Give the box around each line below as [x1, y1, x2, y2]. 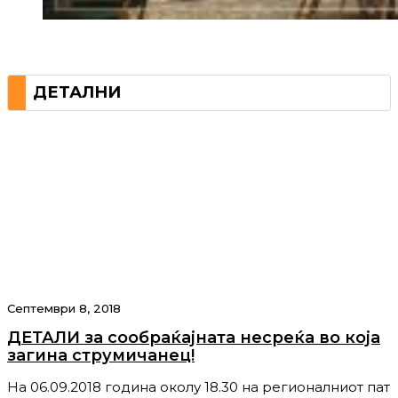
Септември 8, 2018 [7, 301, 121, 316]
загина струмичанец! [7, 346, 195, 366]
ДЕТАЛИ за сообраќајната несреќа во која [7, 328, 380, 348]
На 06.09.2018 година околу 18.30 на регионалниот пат [7, 378, 390, 396]
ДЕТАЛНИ [33, 83, 121, 103]
